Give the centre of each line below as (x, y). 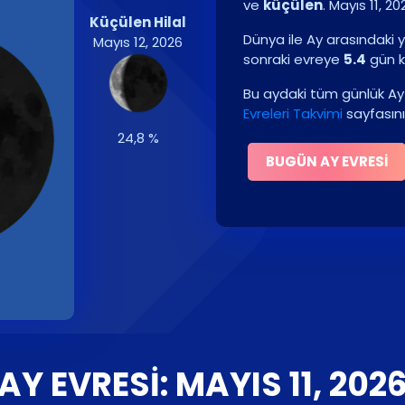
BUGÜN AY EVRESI (327, 161)
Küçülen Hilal (138, 22)
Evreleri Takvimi (293, 113)
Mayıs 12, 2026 (138, 42)
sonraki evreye (293, 59)
